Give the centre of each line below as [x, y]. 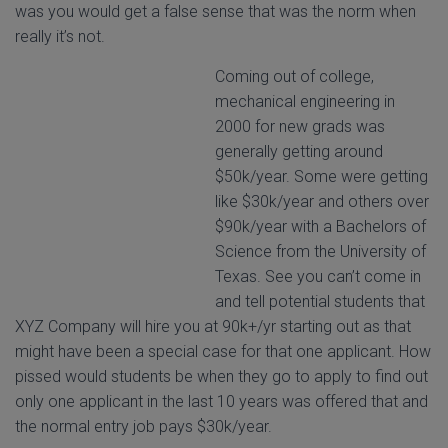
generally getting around [299, 152]
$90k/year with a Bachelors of [320, 227]
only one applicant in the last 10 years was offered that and [221, 402]
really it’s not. [60, 37]
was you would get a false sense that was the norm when [215, 12]
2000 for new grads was [300, 127]
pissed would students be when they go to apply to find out [221, 377]
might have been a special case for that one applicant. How [223, 352]
